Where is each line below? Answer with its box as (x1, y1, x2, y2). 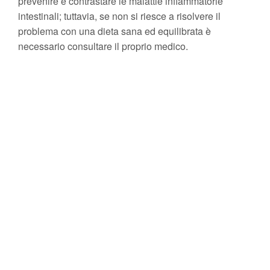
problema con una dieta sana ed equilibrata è (18, 24, 211, 38)
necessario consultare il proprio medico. (18, 39, 188, 53)
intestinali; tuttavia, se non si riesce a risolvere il (18, 8, 221, 23)
